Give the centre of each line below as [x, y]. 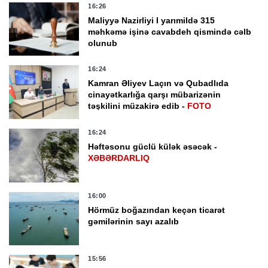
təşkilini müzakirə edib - [138, 106]
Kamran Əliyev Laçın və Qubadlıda [159, 83]
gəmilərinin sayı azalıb [134, 221]
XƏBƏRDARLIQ [119, 158]
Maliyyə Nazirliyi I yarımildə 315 [152, 20]
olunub [103, 43]
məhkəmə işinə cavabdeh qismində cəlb [170, 31]
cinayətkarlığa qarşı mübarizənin [155, 95]
